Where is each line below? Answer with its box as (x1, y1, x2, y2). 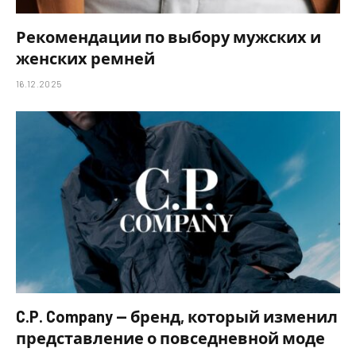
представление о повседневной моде (16, 328, 325, 348)
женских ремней (16, 48, 155, 68)
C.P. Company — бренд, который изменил (16, 307, 338, 327)
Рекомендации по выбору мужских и (16, 26, 321, 46)
